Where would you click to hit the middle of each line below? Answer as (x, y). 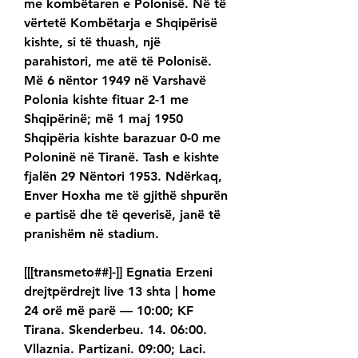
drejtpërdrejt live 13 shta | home (120, 292)
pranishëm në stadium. (91, 234)
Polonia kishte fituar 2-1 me (106, 100)
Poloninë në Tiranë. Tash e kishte (121, 157)
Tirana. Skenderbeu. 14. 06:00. (115, 330)
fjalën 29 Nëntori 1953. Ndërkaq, (123, 177)
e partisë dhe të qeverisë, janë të (122, 215)
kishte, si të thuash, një (92, 42)
